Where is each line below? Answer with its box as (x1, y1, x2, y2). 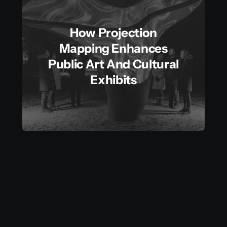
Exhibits (90, 72, 137, 87)
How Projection (70, 25, 157, 40)
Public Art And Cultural (48, 56, 179, 71)
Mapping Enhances (59, 41, 168, 56)
